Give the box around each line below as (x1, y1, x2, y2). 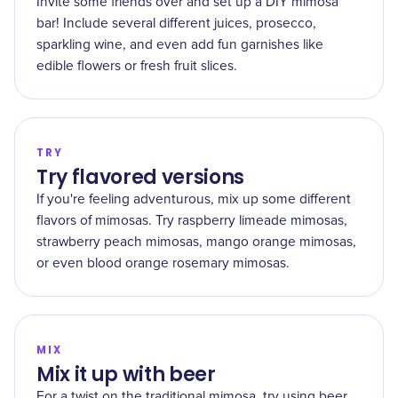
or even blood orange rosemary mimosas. (36, 257, 290, 270)
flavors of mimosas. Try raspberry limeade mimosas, (36, 214, 347, 227)
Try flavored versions (36, 163, 245, 191)
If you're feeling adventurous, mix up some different (36, 193, 351, 206)
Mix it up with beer (36, 361, 216, 388)
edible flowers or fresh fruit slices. (36, 60, 237, 73)
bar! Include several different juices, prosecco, (36, 17, 316, 30)
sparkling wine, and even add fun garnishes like (36, 38, 323, 52)
